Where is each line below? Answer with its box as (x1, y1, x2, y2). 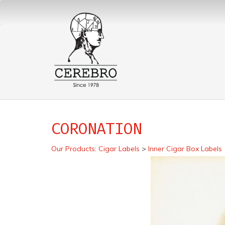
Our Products (51, 144, 95, 153)
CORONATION (51, 119, 142, 138)
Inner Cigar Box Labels (148, 144, 222, 153)
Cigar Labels (98, 144, 140, 153)
